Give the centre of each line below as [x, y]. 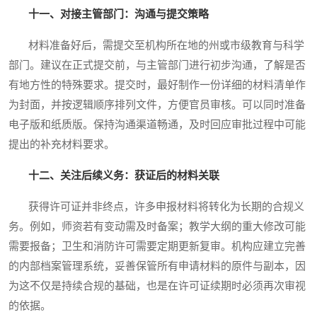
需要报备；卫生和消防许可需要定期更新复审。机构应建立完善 [157, 247]
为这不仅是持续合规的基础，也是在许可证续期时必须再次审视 [157, 286]
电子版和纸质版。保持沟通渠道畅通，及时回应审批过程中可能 [157, 125]
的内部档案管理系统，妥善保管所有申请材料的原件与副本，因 [157, 266]
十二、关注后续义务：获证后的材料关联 [124, 176]
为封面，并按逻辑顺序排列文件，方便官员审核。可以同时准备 [157, 105]
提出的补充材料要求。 [62, 145]
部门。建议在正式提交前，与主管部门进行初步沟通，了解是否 [157, 65]
